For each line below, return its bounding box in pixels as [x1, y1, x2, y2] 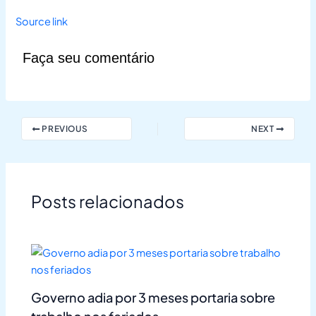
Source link [16, 15, 68, 28]
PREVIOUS [39, 123, 88, 135]
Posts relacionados [31, 190, 185, 212]
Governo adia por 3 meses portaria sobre [31, 289, 276, 306]
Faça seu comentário [23, 49, 155, 66]
